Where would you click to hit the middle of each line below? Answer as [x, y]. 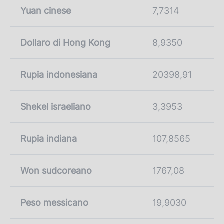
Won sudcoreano [56, 170]
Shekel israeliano [56, 106]
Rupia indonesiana [59, 74]
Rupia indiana [49, 138]
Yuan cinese [46, 10]
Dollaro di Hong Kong [65, 42]
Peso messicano [54, 202]
